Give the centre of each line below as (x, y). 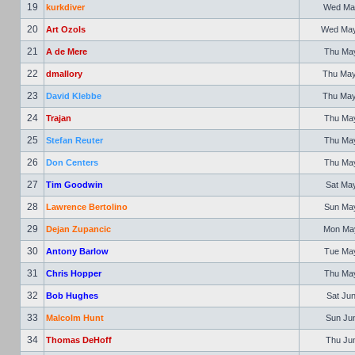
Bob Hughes (72, 296)
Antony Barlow (77, 251)
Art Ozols (66, 29)
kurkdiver (65, 7)
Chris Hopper (74, 273)
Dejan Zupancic (78, 229)
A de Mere (67, 52)
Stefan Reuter (74, 140)
